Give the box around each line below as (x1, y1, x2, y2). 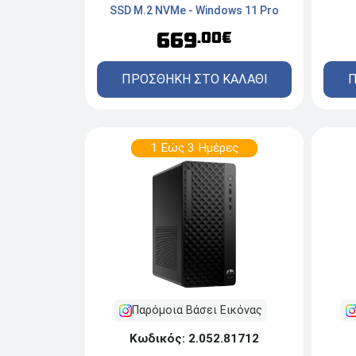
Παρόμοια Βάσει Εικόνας (131, 304, 262, 318)
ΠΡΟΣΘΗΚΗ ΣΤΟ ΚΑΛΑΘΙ (121, 71, 268, 87)
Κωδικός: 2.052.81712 (130, 331, 259, 346)
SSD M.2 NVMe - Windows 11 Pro (110, 3, 279, 17)
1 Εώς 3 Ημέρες (150, 140, 238, 155)
